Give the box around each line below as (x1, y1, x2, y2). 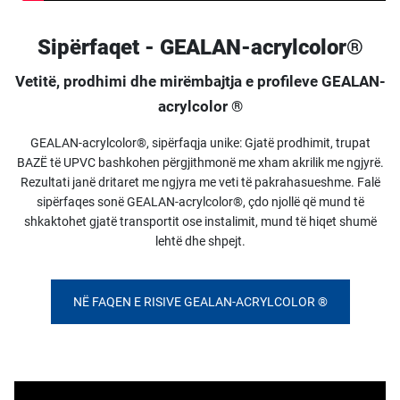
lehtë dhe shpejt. (154, 234, 246, 248)
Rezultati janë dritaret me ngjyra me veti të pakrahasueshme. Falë (20, 175, 380, 189)
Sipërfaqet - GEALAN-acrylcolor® (37, 35, 363, 60)
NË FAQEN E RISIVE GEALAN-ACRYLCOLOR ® (72, 295, 328, 309)
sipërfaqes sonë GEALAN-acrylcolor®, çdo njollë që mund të (36, 195, 364, 209)
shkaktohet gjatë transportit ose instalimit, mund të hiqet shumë (23, 214, 377, 229)
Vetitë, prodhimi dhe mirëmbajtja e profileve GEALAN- (14, 72, 386, 90)
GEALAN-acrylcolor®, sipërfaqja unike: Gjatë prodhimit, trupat (29, 136, 371, 150)
